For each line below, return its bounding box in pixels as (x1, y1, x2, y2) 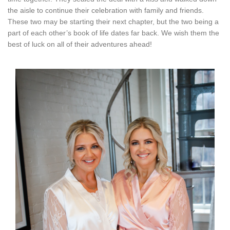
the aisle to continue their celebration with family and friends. (8, 6, 204, 14)
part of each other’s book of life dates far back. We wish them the (8, 29, 219, 37)
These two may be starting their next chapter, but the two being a (8, 17, 219, 26)
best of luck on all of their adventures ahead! (8, 40, 152, 48)
